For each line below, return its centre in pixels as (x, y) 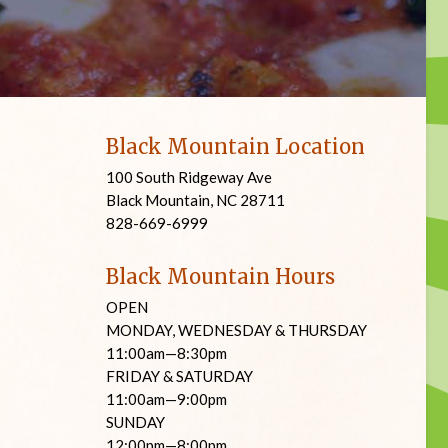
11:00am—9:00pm (166, 399)
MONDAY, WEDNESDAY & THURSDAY (236, 330)
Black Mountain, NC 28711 (195, 200)
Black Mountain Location (235, 146)
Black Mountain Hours (220, 276)
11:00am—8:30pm (166, 353)
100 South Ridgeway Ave (189, 177)
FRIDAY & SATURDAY (179, 376)
